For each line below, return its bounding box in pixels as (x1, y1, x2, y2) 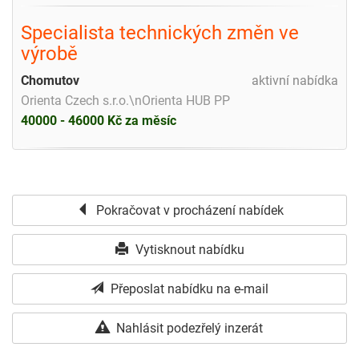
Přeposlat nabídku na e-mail (107, 280, 268, 296)
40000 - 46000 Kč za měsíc (21, 112, 176, 128)
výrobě (21, 42, 78, 65)
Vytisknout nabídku (131, 241, 244, 257)
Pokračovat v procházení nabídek (92, 202, 284, 218)
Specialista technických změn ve (21, 21, 299, 44)
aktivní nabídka (252, 72, 338, 88)
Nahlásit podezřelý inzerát (113, 320, 263, 336)
